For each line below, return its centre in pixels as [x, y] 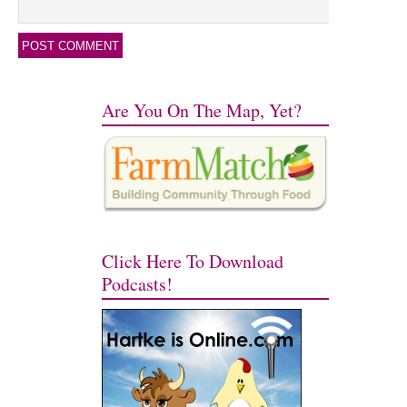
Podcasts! [138, 283]
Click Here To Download [193, 261]
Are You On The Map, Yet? [202, 110]
